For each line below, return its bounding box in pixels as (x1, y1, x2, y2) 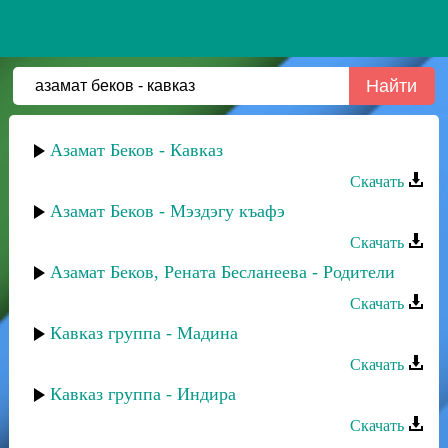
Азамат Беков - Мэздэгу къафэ (50, 201, 285, 221)
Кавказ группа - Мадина (50, 323, 238, 343)
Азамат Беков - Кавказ (50, 140, 223, 160)
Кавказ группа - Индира (50, 384, 236, 404)
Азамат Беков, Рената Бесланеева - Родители (50, 262, 395, 282)
